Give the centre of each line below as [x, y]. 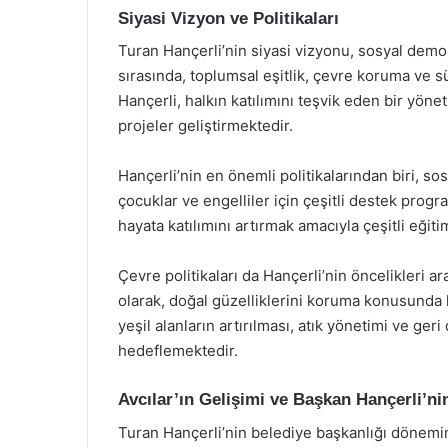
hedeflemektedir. [178, 350]
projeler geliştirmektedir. [205, 125]
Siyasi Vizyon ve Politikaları [228, 18]
